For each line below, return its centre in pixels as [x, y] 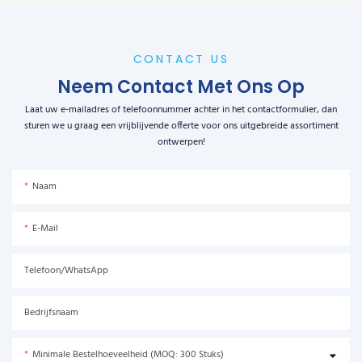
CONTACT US [181, 59]
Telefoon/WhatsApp [66, 271]
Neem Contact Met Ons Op [181, 86]
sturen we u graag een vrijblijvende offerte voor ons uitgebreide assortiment [181, 126]
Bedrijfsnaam [51, 313]
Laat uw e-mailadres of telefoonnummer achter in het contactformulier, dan [181, 110]
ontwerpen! [181, 143]
